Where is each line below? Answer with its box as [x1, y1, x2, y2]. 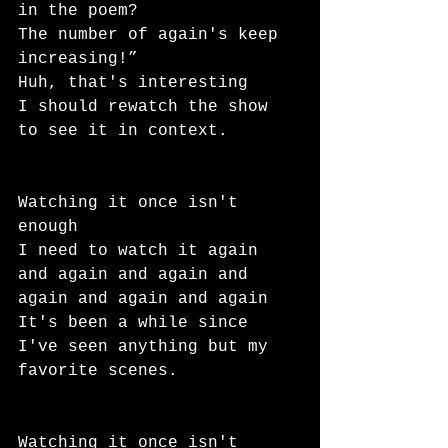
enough [18, 218, 78, 236]
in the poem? [18, 2, 138, 20]
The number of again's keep [18, 26, 288, 44]
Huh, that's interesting [18, 74, 248, 92]
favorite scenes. [18, 362, 178, 380]
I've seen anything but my [18, 338, 278, 356]
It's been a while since [18, 314, 258, 332]
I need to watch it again [18, 242, 268, 260]
